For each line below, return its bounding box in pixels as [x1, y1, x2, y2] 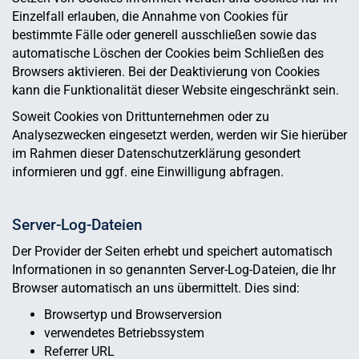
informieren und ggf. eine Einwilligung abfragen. [12, 163, 284, 179]
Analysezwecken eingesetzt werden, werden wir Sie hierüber [12, 127, 347, 143]
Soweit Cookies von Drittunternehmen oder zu [12, 108, 269, 124]
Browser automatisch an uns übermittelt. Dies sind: [12, 280, 300, 296]
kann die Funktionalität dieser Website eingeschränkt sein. [12, 82, 339, 98]
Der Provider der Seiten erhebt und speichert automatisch [12, 243, 333, 259]
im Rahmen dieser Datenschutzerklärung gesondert [12, 145, 301, 161]
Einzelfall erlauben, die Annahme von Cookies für [12, 8, 288, 24]
